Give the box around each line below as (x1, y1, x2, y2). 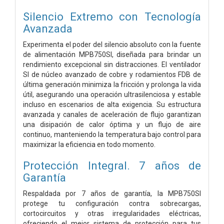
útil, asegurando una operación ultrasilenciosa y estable (23, 90, 201, 98)
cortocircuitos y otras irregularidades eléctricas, (23, 209, 201, 217)
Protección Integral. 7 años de (23, 158, 201, 172)
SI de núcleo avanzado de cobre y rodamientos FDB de (23, 70, 201, 78)
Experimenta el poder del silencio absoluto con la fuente (23, 40, 201, 48)
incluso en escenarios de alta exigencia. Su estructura (23, 100, 201, 108)
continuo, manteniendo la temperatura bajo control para (23, 130, 201, 138)
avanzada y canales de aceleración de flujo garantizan (23, 110, 201, 118)
